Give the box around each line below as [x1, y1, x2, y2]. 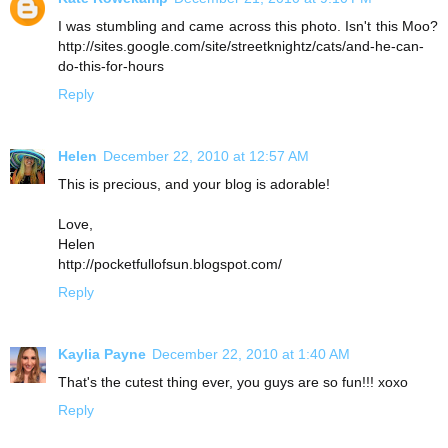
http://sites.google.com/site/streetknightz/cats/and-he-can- [58, 38, 424, 55]
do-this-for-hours [58, 58, 164, 75]
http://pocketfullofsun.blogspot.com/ [58, 256, 282, 273]
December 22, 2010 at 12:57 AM [103, 148, 309, 165]
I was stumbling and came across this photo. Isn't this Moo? [58, 18, 438, 35]
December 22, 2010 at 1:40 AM [152, 346, 350, 363]
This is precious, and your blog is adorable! [58, 176, 330, 193]
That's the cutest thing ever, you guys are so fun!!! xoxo [58, 374, 408, 391]
